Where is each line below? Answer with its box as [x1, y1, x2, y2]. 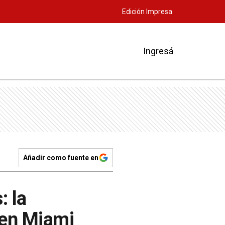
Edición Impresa [122, 8, 172, 16]
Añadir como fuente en [23, 154, 98, 162]
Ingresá [143, 45, 173, 56]
